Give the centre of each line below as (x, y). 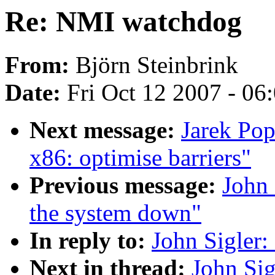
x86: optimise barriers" (140, 158)
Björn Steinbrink (157, 65)
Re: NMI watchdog (123, 21)
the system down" (115, 213)
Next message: (105, 130)
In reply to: (91, 241)
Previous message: (126, 185)
